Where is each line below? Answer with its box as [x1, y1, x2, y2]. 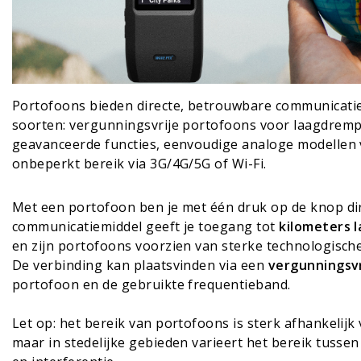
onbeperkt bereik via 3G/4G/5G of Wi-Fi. [12, 155, 267, 173]
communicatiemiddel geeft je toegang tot [12, 218, 280, 236]
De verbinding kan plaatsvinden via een [12, 256, 268, 275]
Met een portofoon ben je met [12, 198, 210, 217]
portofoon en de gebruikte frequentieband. [12, 276, 291, 294]
